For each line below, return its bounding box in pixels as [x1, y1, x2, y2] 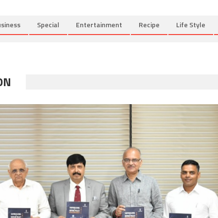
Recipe [139, 19, 160, 30]
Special [37, 19, 59, 30]
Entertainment [76, 19, 122, 30]
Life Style [176, 19, 205, 30]
